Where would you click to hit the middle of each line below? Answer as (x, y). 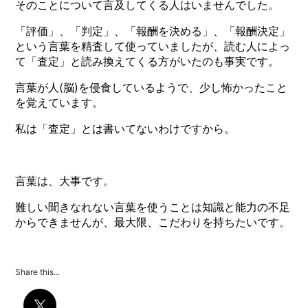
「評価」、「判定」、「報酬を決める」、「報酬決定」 (153, 31)
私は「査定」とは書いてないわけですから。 (125, 129)
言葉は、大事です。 (65, 181)
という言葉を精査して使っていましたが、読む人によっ (153, 46)
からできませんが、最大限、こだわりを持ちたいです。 (153, 222)
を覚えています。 (59, 103)
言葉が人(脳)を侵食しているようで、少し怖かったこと (152, 88)
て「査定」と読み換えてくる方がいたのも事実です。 (147, 62)
